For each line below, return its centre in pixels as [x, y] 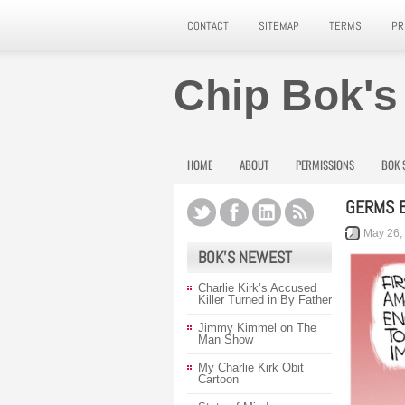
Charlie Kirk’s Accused [257, 288]
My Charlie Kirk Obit [251, 367]
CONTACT [208, 26]
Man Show [226, 339]
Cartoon [218, 379]
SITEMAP [279, 26]
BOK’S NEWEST [245, 257]
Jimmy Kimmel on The [257, 328]
